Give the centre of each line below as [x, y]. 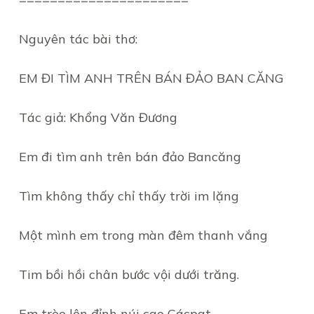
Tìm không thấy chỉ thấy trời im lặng [129, 196]
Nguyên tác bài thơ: [78, 39]
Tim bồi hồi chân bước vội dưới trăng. [129, 274]
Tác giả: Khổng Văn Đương [98, 117]
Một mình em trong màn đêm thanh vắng [143, 235]
